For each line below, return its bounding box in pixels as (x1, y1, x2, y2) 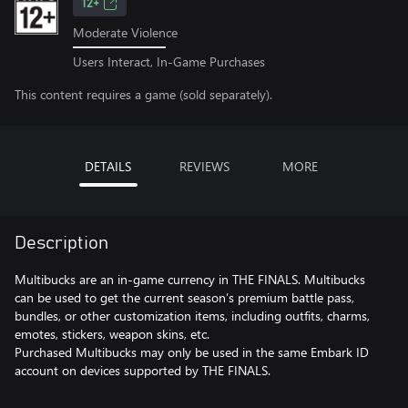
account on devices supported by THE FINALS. (15, 361, 270, 379)
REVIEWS (178, 157, 229, 175)
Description (15, 233, 108, 252)
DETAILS (85, 157, 131, 175)
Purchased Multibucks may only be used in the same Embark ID (15, 342, 369, 361)
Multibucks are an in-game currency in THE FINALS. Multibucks (15, 270, 365, 288)
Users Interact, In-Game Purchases (73, 52, 265, 70)
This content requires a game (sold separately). (15, 85, 272, 103)
